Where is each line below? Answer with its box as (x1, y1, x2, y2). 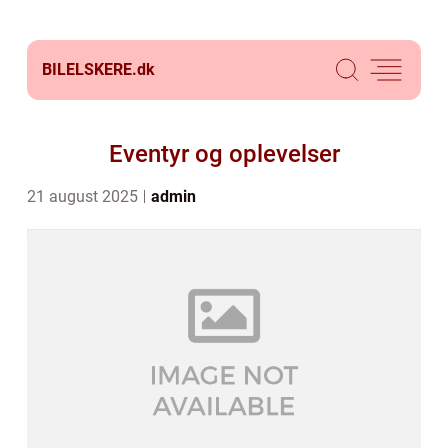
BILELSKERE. (42, 60, 137, 79)
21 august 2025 (27, 187, 142, 206)
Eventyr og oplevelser (108, 140, 340, 168)
